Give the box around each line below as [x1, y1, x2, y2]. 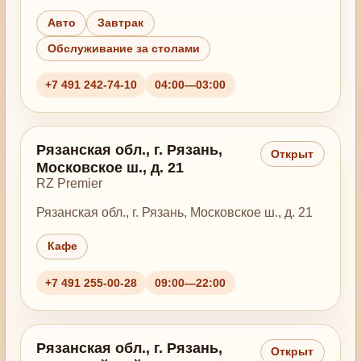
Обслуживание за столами [47, 42, 200, 55]
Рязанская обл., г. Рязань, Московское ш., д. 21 [35, 205, 313, 219]
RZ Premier [35, 176, 102, 191]
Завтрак [98, 17, 144, 30]
